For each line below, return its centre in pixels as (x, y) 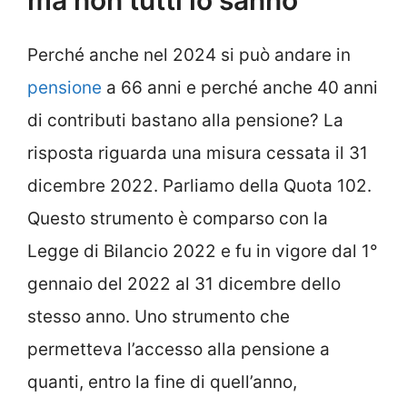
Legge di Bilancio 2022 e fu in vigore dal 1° (203, 252)
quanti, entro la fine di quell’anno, (162, 382)
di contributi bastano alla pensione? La (185, 121)
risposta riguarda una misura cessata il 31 (198, 154)
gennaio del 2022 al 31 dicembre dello (184, 284)
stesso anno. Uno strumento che (159, 317)
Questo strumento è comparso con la (178, 219)
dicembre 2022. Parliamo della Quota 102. (199, 186)
